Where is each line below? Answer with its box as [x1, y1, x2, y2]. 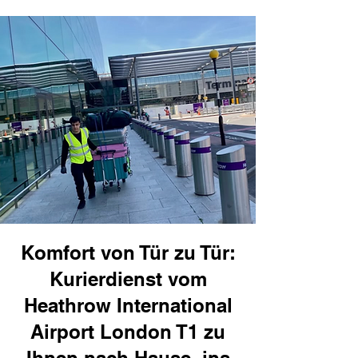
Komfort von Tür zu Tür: [20, 241, 236, 264]
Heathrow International [23, 294, 233, 316]
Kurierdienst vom [49, 268, 207, 290]
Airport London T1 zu [30, 320, 225, 343]
